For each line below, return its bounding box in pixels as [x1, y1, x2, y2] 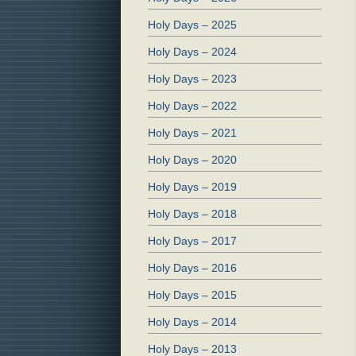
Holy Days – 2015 [148, 288, 237, 302]
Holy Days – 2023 [148, 72, 237, 86]
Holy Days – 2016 [148, 261, 237, 275]
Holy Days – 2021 [148, 126, 237, 140]
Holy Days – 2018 [148, 207, 237, 221]
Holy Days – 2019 [148, 180, 237, 194]
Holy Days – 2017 [148, 234, 237, 248]
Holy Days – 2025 [148, 18, 237, 32]
